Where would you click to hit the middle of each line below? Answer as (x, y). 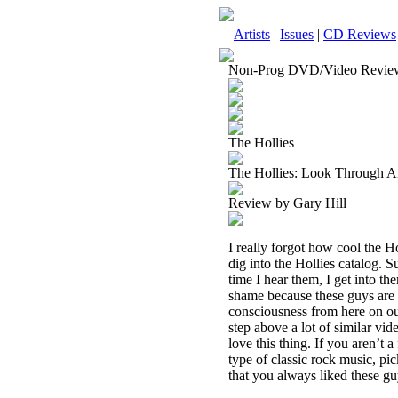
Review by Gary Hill (287, 203)
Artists (252, 34)
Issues (297, 34)
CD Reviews (360, 34)
